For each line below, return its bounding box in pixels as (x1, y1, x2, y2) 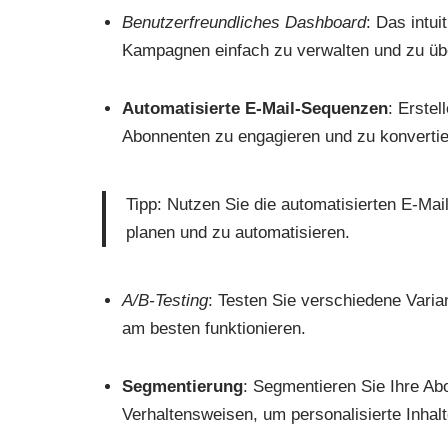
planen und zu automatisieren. (126, 223, 350, 243)
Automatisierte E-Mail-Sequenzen (122, 99, 388, 119)
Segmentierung (122, 377, 243, 397)
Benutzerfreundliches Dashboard (122, 13, 366, 33)
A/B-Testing (122, 291, 208, 311)
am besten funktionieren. (122, 319, 306, 339)
